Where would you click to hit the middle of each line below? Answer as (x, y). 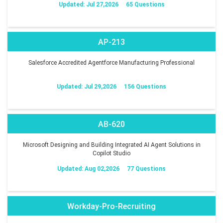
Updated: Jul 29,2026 (87, 86)
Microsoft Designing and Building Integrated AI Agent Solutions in (111, 145)
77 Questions (146, 168)
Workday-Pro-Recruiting (111, 206)
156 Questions (145, 86)
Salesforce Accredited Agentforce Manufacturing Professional (111, 62)
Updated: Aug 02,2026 (88, 168)
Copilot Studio (111, 153)
